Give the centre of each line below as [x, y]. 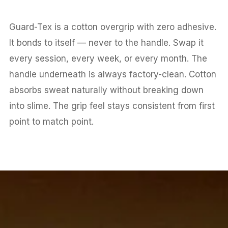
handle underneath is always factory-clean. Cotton [112, 74]
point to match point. [51, 121]
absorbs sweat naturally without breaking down [106, 90]
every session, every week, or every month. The [108, 58]
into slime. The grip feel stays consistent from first [112, 106]
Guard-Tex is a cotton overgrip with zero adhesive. [112, 27]
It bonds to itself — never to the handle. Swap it [106, 42]
